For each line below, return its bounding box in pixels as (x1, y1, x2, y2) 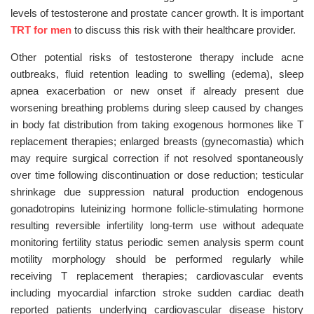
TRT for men (11, 24, 71, 36)
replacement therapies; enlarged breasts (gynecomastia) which (11, 135, 303, 147)
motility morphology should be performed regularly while (11, 253, 303, 265)
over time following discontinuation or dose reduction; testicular (11, 169, 303, 181)
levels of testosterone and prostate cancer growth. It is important (11, 7, 303, 19)
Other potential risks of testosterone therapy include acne (11, 51, 303, 63)
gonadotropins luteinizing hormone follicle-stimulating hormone (11, 203, 303, 214)
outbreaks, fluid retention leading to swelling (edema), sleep (11, 68, 303, 80)
